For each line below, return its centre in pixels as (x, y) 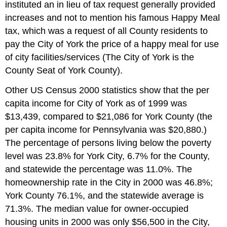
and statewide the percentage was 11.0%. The (99, 169)
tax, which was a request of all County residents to (107, 31)
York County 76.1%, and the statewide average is (105, 195)
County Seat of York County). (64, 70)
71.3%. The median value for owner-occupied (97, 209)
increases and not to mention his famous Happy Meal (113, 17)
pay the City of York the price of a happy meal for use (112, 44)
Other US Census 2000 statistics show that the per (107, 90)
